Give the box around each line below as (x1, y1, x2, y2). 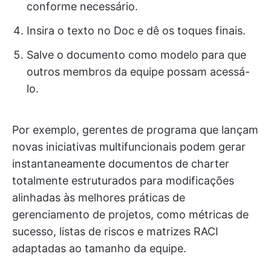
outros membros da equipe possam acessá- (27, 65, 250, 79)
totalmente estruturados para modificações (12, 174, 234, 188)
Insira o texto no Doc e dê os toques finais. (27, 24, 246, 38)
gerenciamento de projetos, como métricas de (12, 208, 249, 221)
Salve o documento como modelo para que (27, 48, 246, 62)
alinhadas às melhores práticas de (12, 191, 185, 204)
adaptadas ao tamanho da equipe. (12, 242, 186, 255)
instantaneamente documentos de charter (12, 157, 229, 171)
